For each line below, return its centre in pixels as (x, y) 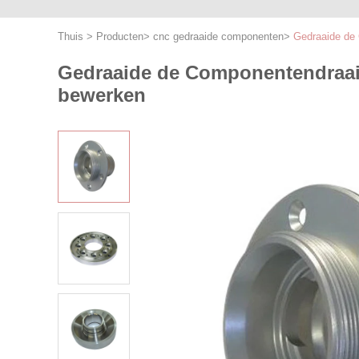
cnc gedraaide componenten (218, 36)
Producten (120, 36)
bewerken (102, 95)
